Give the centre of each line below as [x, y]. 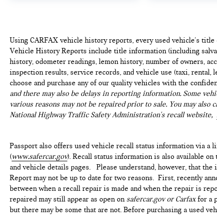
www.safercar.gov [39, 156]
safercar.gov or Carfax [161, 199]
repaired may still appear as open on [68, 199]
